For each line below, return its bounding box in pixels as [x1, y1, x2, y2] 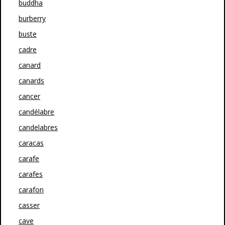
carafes [19, 169, 43, 179]
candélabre [19, 107, 54, 117]
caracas [19, 138, 44, 148]
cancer [19, 91, 40, 101]
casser [19, 200, 40, 210]
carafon [19, 185, 44, 194]
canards [19, 76, 44, 85]
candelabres [19, 123, 58, 132]
